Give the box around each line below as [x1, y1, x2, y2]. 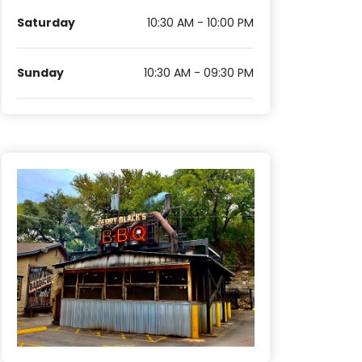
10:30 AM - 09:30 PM [144, 65, 255, 82]
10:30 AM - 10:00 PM [147, 15, 255, 32]
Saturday [17, 15, 76, 32]
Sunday [17, 65, 65, 82]
